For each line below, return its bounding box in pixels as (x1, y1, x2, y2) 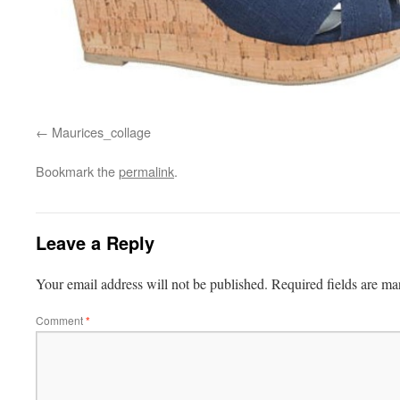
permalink (119, 162, 174, 180)
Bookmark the (36, 162, 119, 180)
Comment (36, 312, 86, 328)
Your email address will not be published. (36, 274, 268, 293)
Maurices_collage (52, 122, 151, 141)
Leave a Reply (36, 229, 154, 255)
